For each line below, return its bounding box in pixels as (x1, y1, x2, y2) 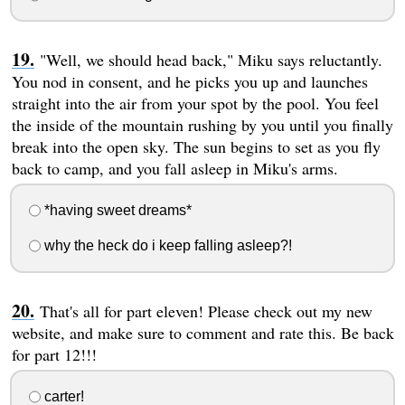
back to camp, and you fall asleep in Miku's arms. (11, 157, 338, 180)
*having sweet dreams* (40, 202, 192, 219)
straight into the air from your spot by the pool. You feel (11, 92, 379, 115)
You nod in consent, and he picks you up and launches (11, 71, 368, 93)
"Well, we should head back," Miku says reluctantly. (39, 49, 382, 71)
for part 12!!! (11, 343, 97, 365)
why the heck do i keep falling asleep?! (40, 237, 292, 253)
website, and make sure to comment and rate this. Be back (11, 321, 394, 344)
